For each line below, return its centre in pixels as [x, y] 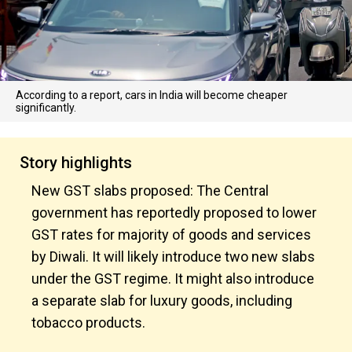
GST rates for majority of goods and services [171, 235]
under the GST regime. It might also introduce [173, 279]
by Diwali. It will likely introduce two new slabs [173, 257]
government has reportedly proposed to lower [174, 213]
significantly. [46, 108]
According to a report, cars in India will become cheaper [152, 95]
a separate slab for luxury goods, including [162, 301]
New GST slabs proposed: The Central [150, 191]
